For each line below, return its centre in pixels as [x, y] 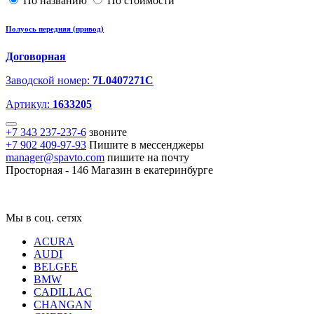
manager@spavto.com [55, 158]
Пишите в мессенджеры [146, 145]
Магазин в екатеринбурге [152, 170]
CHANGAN [63, 305]
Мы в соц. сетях [44, 218]
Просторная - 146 [47, 170]
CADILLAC [63, 292]
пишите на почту [148, 158]
